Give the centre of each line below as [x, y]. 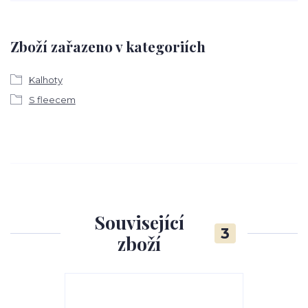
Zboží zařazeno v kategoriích [108, 46]
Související [139, 223]
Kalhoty [45, 79]
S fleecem [52, 99]
